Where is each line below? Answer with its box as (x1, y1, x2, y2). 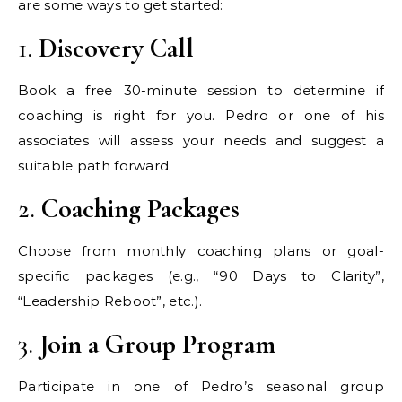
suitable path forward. (18, 156, 172, 174)
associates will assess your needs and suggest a (18, 131, 384, 149)
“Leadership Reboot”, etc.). (18, 292, 203, 310)
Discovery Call (39, 31, 194, 65)
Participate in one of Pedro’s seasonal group (18, 377, 384, 395)
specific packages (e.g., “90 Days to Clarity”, (18, 267, 384, 284)
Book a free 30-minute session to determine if (18, 81, 384, 99)
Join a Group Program (39, 327, 275, 361)
